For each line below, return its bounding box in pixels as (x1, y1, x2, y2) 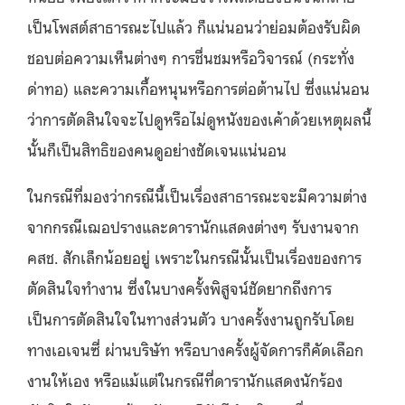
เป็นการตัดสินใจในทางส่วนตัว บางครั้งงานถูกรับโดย (27, 306, 354, 329)
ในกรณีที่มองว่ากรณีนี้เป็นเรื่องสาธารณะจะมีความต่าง (27, 184, 367, 206)
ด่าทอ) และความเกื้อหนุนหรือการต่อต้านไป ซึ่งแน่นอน (27, 76, 370, 99)
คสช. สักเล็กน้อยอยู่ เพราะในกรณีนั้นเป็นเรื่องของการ (27, 245, 362, 268)
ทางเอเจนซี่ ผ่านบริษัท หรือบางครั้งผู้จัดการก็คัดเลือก (27, 337, 363, 360)
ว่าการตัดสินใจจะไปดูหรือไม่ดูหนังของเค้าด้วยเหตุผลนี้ (27, 107, 372, 129)
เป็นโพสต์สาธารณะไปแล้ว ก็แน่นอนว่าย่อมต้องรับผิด (27, 14, 361, 37)
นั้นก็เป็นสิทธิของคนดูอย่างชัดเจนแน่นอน (27, 137, 287, 160)
